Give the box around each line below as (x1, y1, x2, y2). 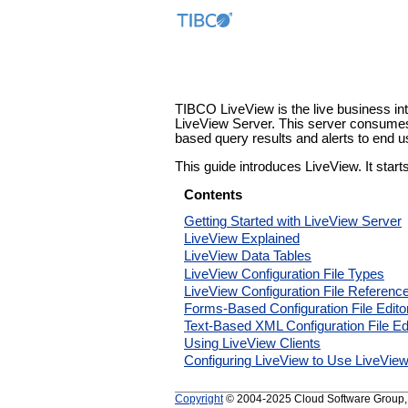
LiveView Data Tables (184, 249, 311, 264)
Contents (184, 187, 242, 202)
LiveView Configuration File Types (184, 266, 384, 281)
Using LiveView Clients (184, 336, 321, 352)
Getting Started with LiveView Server (184, 214, 402, 229)
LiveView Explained (184, 231, 300, 247)
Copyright (175, 392, 223, 404)
